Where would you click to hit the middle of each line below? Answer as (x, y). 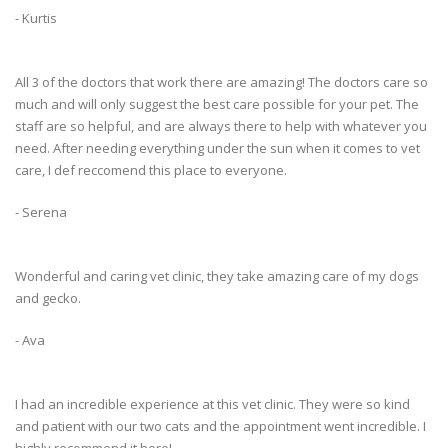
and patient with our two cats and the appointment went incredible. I (220, 426)
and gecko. (48, 298)
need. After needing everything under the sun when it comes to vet (217, 148)
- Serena (41, 212)
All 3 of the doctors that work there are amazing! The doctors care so (221, 82)
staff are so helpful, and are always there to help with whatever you (221, 126)
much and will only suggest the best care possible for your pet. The (217, 104)
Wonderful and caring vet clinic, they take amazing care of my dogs (217, 276)
